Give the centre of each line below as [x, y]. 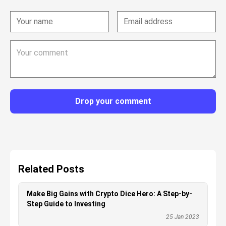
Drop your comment [113, 101]
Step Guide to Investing [66, 204]
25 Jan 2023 [183, 217]
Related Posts [51, 169]
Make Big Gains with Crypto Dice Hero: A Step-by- [109, 194]
